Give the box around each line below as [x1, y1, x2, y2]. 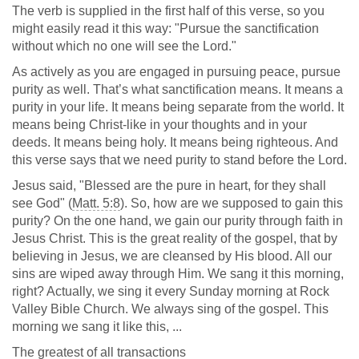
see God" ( [12, 196, 72, 210]
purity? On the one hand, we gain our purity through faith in [12, 214, 343, 228]
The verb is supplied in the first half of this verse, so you [12, 4, 325, 18]
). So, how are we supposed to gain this [120, 196, 343, 210]
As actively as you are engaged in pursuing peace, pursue [12, 65, 341, 79]
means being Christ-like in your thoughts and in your [12, 118, 307, 131]
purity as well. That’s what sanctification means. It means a [12, 83, 343, 96]
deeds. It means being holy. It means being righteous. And [12, 135, 338, 149]
